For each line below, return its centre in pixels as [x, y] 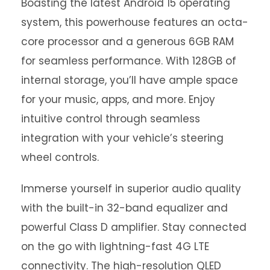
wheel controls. [60, 158]
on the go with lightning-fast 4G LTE [115, 247]
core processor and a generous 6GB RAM [127, 42]
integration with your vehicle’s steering [122, 138]
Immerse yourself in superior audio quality [131, 189]
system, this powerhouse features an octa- [135, 23]
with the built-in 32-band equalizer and [124, 208]
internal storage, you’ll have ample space [130, 80]
